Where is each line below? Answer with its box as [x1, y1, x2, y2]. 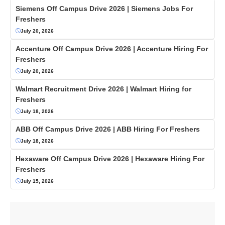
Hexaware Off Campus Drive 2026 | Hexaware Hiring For [16, 154, 204, 163]
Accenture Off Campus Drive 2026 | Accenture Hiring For [16, 44, 208, 53]
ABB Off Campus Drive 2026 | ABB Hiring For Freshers [16, 125, 200, 133]
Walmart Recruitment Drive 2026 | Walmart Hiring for [16, 84, 191, 93]
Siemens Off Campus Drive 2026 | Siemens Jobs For [16, 4, 193, 13]
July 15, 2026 [21, 178, 54, 184]
